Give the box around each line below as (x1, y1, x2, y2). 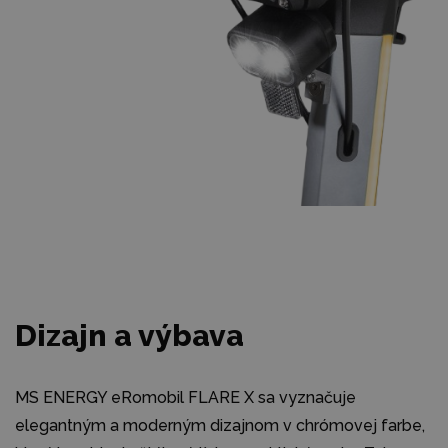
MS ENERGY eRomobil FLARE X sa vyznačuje (15, 387, 356, 407)
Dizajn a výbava (15, 317, 244, 353)
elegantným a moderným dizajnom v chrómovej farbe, (15, 415, 425, 435)
